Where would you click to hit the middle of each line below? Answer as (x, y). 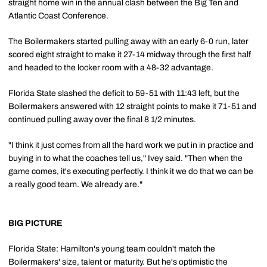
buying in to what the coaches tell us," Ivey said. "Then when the (125, 158)
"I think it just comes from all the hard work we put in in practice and (131, 145)
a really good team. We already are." (75, 184)
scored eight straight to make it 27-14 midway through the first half (130, 54)
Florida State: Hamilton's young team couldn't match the (112, 249)
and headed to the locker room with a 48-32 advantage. (111, 67)
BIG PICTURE (35, 223)
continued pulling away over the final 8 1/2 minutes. (102, 119)
